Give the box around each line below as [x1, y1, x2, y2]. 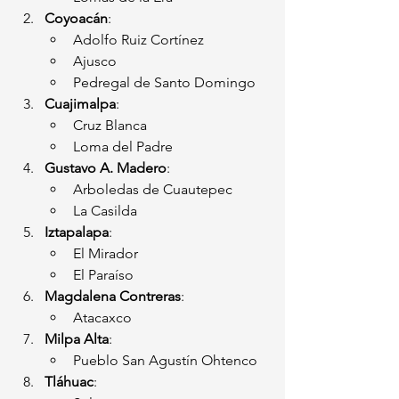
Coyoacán [45, 10, 108, 28]
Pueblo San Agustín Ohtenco [73, 352, 257, 370]
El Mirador [73, 245, 138, 263]
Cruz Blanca [73, 117, 147, 134]
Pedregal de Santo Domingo [73, 74, 256, 92]
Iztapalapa [45, 224, 109, 241]
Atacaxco [73, 309, 132, 327]
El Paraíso [73, 266, 134, 284]
